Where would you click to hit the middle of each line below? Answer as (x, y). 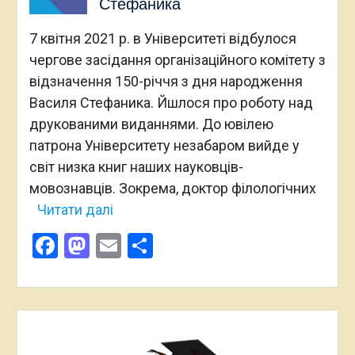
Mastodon (145, 245)
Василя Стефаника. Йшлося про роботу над (171, 102)
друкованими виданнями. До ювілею (151, 124)
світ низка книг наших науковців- (136, 166)
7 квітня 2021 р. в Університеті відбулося (162, 38)
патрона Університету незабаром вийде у (164, 145)
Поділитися (219, 245)
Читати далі (75, 209)
